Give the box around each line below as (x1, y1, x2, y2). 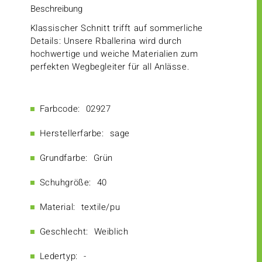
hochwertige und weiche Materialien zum (30, 47, 198, 61)
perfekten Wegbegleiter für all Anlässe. (30, 60, 190, 74)
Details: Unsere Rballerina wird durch (30, 35, 182, 48)
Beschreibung (30, 2, 82, 16)
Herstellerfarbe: (39, 127, 104, 140)
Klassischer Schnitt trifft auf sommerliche (30, 22, 203, 35)
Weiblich (94, 225, 129, 239)
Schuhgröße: (39, 176, 91, 189)
